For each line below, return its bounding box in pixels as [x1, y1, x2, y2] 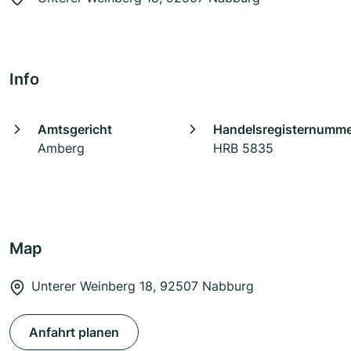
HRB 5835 [213, 140, 273, 157]
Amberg [38, 140, 85, 157]
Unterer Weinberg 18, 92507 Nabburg [31, 278, 254, 295]
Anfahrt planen [29, 324, 119, 341]
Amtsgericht [38, 121, 112, 138]
